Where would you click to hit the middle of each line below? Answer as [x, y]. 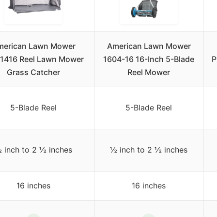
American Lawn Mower [149, 46]
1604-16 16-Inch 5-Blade [149, 59]
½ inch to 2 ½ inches [149, 150]
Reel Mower [149, 72]
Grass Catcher [33, 72]
